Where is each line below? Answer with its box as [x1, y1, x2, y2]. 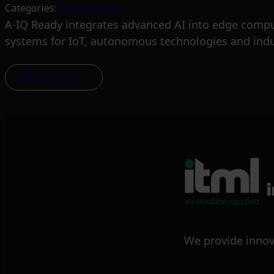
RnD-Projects [59, 1, 119, 15]
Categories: [5, 1, 59, 15]
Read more [20, 70, 76, 85]
